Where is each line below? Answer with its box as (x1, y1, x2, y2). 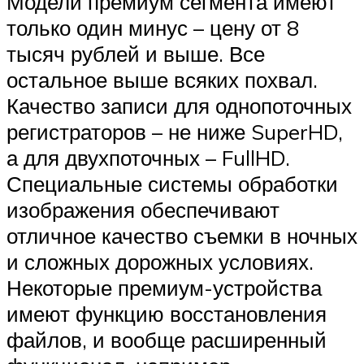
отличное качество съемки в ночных (6, 222, 357, 249)
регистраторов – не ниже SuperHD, (6, 118, 343, 145)
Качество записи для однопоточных (6, 92, 352, 119)
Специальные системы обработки (6, 170, 338, 197)
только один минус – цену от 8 (6, 14, 299, 41)
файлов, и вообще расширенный (6, 326, 327, 353)
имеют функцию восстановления (6, 300, 327, 327)
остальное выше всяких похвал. (6, 66, 318, 93)
